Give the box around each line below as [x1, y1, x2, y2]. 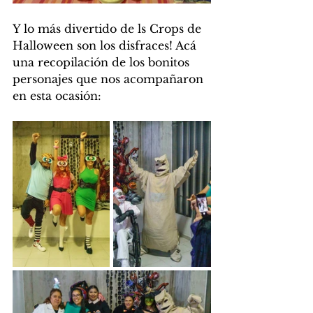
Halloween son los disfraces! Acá [13, 38, 200, 53]
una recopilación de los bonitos [13, 55, 193, 70]
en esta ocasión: [13, 89, 101, 103]
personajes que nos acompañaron [13, 72, 207, 87]
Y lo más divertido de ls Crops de [13, 22, 205, 36]
